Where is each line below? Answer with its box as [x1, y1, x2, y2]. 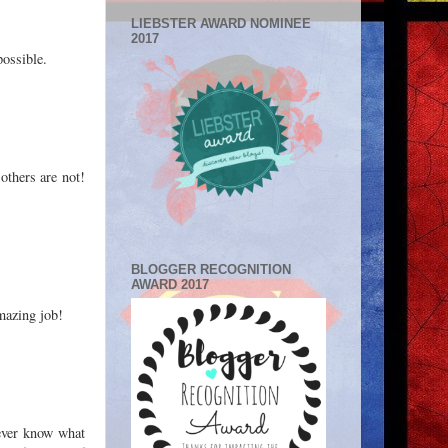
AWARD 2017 [131, 276, 209, 292]
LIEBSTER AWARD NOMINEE [131, 16, 311, 32]
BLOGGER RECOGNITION [131, 261, 291, 277]
